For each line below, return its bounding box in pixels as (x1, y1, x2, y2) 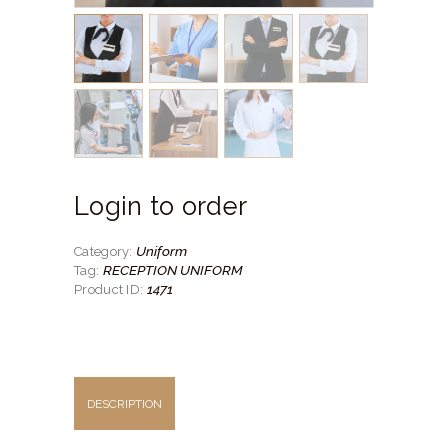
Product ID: (74, 281, 147, 297)
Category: (74, 243, 136, 259)
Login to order (74, 190, 248, 221)
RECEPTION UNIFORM (102, 261, 243, 278)
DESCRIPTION (87, 396, 162, 411)
